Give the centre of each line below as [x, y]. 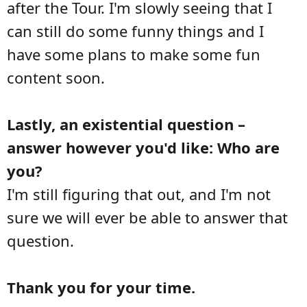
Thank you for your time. [101, 287]
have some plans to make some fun [134, 54]
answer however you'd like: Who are [143, 147]
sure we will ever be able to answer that [147, 217]
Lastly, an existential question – [126, 124]
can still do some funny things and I [135, 30]
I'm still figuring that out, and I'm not [139, 194]
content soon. [56, 77]
